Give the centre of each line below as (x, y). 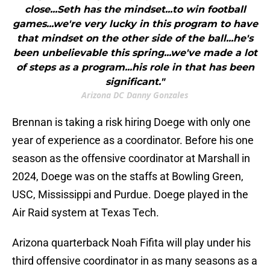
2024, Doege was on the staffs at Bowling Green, (128, 177)
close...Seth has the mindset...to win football (135, 10)
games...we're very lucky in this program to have (135, 24)
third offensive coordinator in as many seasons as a (135, 261)
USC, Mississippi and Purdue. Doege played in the (130, 195)
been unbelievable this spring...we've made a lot (135, 53)
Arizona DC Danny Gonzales (135, 95)
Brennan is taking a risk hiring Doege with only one (131, 122)
